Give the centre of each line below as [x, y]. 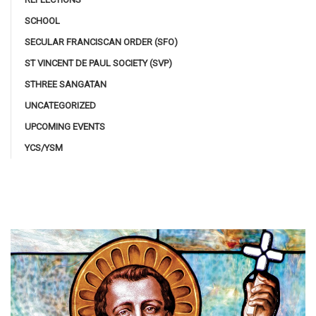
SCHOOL [42, 21]
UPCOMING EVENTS [65, 127]
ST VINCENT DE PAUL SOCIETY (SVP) [98, 63]
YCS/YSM [44, 148]
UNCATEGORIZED [60, 106]
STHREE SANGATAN [66, 85]
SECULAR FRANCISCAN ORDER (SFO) [101, 42]
